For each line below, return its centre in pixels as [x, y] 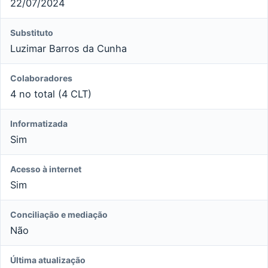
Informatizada [39, 123]
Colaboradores [41, 78]
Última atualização [48, 260]
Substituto [32, 32]
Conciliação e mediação [59, 214]
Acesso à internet [46, 169]
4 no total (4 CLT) [51, 94]
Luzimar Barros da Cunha [68, 48]
